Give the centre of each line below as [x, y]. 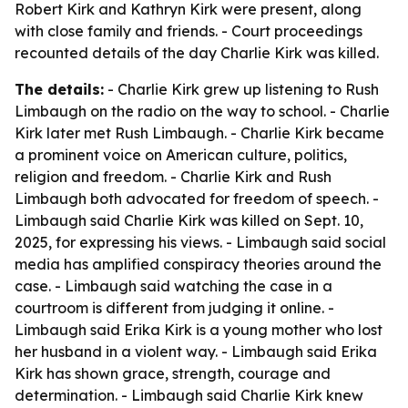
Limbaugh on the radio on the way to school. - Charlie [202, 111]
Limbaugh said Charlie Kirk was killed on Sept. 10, [189, 220]
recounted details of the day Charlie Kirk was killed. [197, 53]
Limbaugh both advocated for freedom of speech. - [197, 199]
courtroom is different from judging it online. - [174, 308]
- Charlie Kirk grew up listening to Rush [241, 89]
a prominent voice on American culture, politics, [181, 155]
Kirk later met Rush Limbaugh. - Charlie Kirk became [199, 133]
